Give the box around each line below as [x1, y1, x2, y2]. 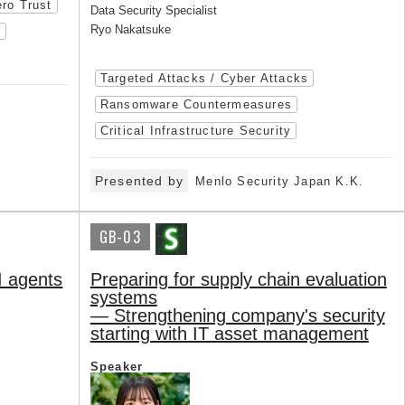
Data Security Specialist [89, 4, 217, 18]
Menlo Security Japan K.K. [195, 174, 364, 189]
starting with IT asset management [89, 324, 369, 344]
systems [89, 287, 157, 308]
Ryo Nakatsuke [89, 23, 171, 37]
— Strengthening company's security [89, 306, 385, 326]
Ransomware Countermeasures [99, 98, 292, 112]
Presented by [94, 174, 184, 189]
